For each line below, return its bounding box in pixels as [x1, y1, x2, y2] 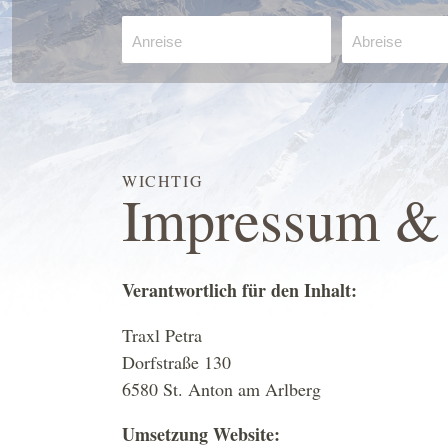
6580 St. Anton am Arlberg [122, 377, 321, 402]
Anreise [132, 33, 183, 51]
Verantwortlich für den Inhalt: [122, 277, 357, 304]
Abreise [352, 33, 403, 51]
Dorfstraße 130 [122, 350, 231, 375]
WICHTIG [122, 169, 204, 191]
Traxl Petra [122, 323, 202, 348]
